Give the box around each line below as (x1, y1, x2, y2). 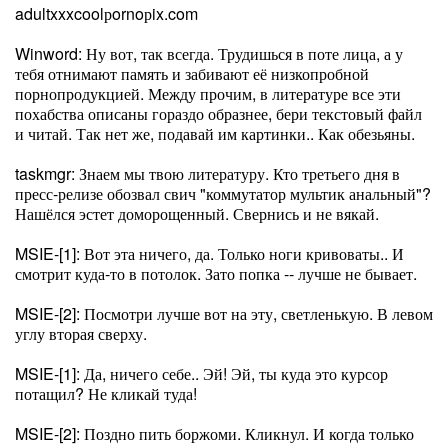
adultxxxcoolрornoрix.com (15, 2, 198, 25)
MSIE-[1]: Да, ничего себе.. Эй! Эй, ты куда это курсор (15, 362, 388, 385)
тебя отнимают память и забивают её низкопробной (15, 62, 369, 85)
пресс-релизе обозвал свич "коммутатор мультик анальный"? (15, 182, 431, 205)
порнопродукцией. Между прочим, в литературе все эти (15, 82, 401, 105)
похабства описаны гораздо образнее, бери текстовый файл (15, 102, 422, 125)
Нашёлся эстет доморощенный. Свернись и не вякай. (15, 202, 379, 225)
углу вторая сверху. (15, 322, 147, 345)
